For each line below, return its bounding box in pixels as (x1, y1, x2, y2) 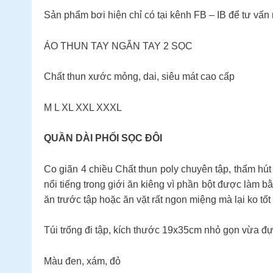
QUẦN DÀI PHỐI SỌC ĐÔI (44, 133, 162, 144)
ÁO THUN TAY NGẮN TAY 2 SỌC (44, 40, 193, 51)
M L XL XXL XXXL (44, 102, 122, 113)
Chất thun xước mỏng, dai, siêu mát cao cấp (44, 71, 235, 82)
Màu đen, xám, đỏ (44, 255, 121, 266)
